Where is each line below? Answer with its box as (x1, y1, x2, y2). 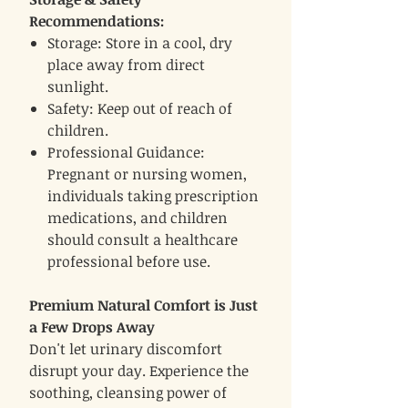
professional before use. (47, 251, 210, 272)
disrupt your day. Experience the (29, 361, 249, 382)
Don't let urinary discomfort (29, 339, 222, 360)
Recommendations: (29, 11, 164, 32)
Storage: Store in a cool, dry (47, 33, 232, 54)
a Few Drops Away (29, 317, 155, 338)
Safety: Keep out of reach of (47, 98, 232, 119)
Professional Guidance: (47, 142, 205, 163)
